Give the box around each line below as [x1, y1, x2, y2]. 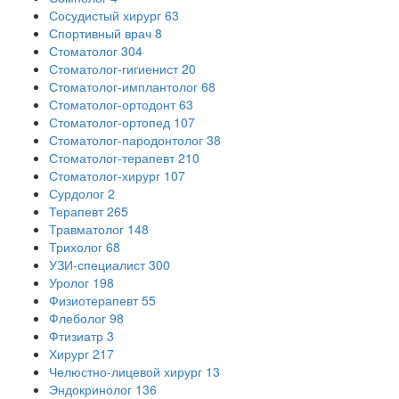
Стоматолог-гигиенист [49, 60, 178, 78]
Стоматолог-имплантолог [49, 77, 198, 96]
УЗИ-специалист [49, 256, 145, 274]
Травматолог [49, 220, 124, 239]
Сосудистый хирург [49, 6, 161, 25]
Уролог [49, 273, 89, 292]
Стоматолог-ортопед [49, 113, 170, 132]
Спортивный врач [49, 24, 151, 43]
